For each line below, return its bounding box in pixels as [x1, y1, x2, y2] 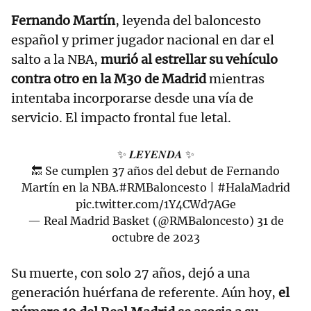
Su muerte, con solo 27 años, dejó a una [11, 265, 250, 282]
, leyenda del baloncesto [115, 12, 261, 29]
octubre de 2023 [111, 230, 200, 245]
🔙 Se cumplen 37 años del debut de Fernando [31, 164, 280, 178]
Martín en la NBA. [21, 180, 119, 195]
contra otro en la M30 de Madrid [11, 71, 206, 87]
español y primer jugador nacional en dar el [11, 32, 274, 49]
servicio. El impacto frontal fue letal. [11, 110, 231, 126]
